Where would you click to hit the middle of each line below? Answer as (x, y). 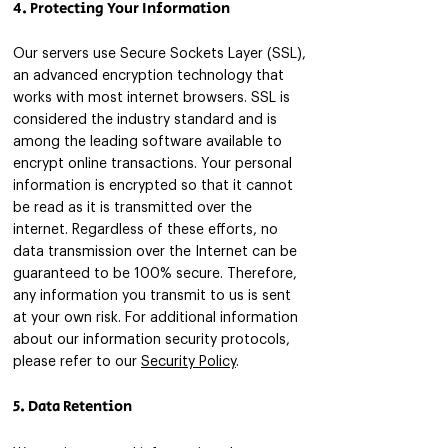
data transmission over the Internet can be (155, 252)
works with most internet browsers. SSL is (151, 98)
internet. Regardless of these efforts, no (145, 230)
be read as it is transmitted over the (132, 208)
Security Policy (188, 362)
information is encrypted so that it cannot (153, 186)
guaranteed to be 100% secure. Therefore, (155, 274)
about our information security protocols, (151, 340)
